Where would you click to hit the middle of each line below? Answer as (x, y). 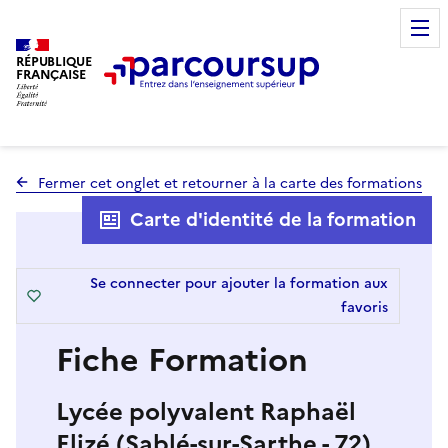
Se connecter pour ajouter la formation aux (239, 283)
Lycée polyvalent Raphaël (206, 411)
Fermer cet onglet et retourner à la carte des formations (230, 183)
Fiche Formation (182, 359)
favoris (364, 307)
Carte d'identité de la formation (273, 219)
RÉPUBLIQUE (54, 61)
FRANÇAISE (51, 74)
